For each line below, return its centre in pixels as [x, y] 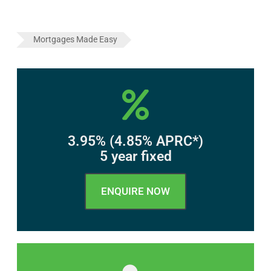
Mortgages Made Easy [75, 39]
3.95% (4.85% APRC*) [135, 141]
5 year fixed [135, 156]
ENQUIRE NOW [135, 191]
